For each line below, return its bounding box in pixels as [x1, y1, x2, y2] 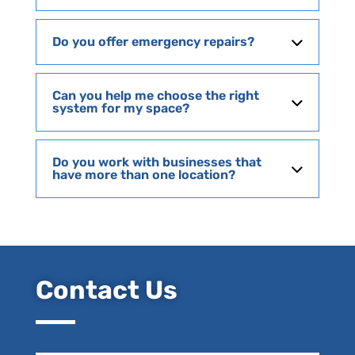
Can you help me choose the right [52, 88, 259, 104]
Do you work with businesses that [52, 155, 261, 170]
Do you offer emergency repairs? [52, 34, 254, 50]
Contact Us [35, 275, 177, 306]
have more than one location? [52, 167, 235, 183]
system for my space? [52, 101, 189, 116]
